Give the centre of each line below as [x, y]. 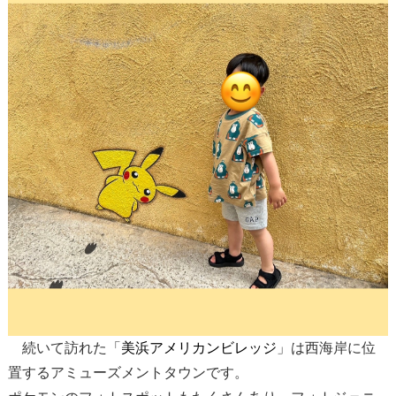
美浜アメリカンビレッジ [198, 348]
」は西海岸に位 [326, 348]
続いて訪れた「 [64, 348]
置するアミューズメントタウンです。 [128, 373]
